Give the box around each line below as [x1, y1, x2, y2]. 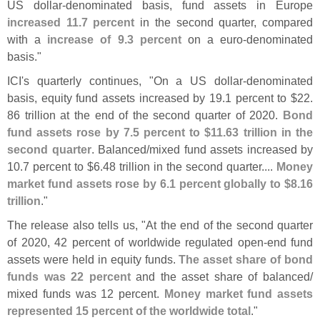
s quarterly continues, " [24, 74, 154, 87]
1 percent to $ [225, 91, 297, 104]
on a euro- [181, 32, 246, 46]
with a [7, 32, 48, 46]
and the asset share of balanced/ [130, 269, 314, 283]
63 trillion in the [226, 125, 314, 139]
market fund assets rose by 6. [7, 176, 169, 190]
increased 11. [7, 15, 81, 29]
